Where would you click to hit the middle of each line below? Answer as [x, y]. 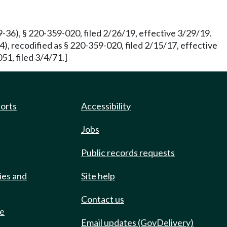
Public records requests [128, 153]
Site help [98, 176]
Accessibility [106, 106]
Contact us [103, 199]
